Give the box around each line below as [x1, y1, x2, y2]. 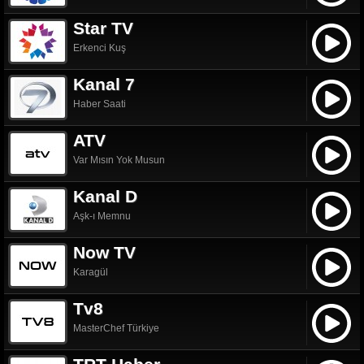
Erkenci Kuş [73, 41, 126, 54]
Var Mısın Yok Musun [73, 154, 165, 166]
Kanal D [73, 186, 137, 206]
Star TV [73, 18, 133, 37]
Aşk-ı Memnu [73, 210, 131, 222]
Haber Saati [73, 97, 126, 110]
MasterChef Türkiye [73, 322, 159, 334]
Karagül [73, 266, 108, 278]
